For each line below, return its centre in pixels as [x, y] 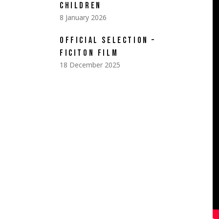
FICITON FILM [89, 53]
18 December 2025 [90, 65]
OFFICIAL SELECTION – [108, 40]
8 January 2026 [83, 17]
